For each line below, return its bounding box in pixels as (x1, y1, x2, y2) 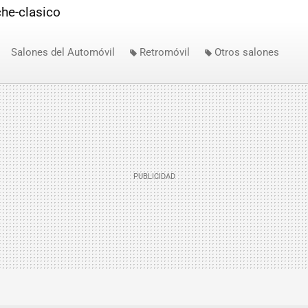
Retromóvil (140, 46, 190, 58)
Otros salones (214, 46, 279, 58)
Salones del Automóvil (11, 46, 115, 58)
